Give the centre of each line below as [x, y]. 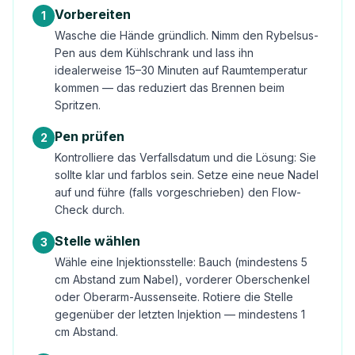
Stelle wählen [97, 241]
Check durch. [90, 210]
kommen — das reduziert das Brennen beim [170, 88]
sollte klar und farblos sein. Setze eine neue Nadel [187, 175]
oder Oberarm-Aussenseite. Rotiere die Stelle [174, 297]
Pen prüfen [90, 136]
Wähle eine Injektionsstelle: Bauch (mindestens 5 [181, 262]
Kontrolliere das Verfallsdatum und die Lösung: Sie [185, 157]
